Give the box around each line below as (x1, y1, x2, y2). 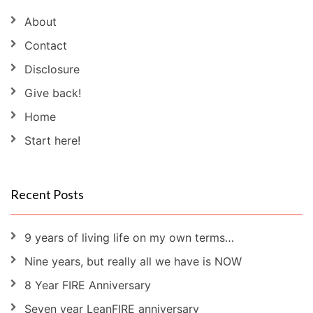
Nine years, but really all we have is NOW (24, 254, 242, 268)
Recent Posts (10, 186, 84, 202)
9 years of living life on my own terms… (24, 230, 234, 245)
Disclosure (24, 61, 80, 76)
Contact (24, 38, 67, 52)
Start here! (24, 133, 80, 147)
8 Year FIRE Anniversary (24, 277, 151, 292)
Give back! (24, 85, 81, 100)
